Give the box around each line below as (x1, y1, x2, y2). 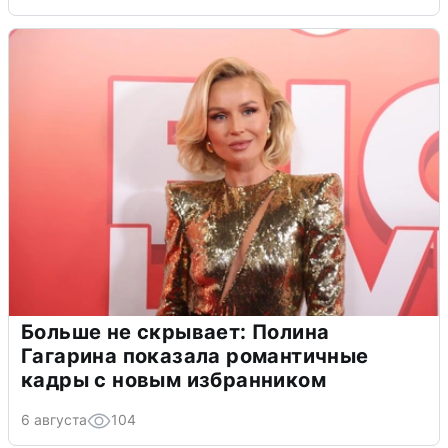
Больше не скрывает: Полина (21, 319, 330, 344)
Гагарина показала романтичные (21, 343, 369, 368)
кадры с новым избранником (21, 367, 326, 392)
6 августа (21, 410, 87, 428)
